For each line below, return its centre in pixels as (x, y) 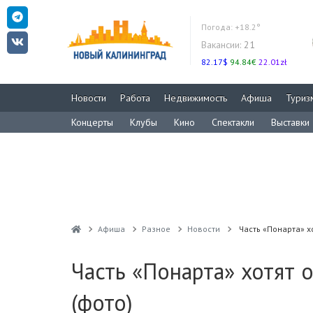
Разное (156, 229)
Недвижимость (196, 98)
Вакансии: (221, 45)
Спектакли (233, 122)
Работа (135, 98)
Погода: (218, 27)
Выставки (290, 122)
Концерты (92, 122)
